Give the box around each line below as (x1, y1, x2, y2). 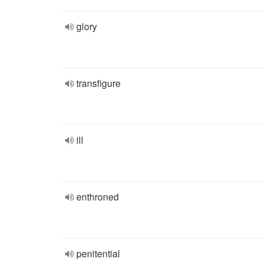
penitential (76, 247, 120, 260)
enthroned (76, 190, 119, 203)
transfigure (76, 76, 121, 90)
